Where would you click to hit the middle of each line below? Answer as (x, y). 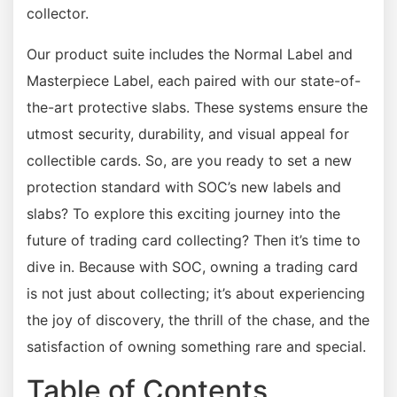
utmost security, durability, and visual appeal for (188, 133)
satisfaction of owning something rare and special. (196, 346)
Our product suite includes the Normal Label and (190, 54)
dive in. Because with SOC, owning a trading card (192, 266)
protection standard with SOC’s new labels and (184, 187)
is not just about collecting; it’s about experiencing (196, 293)
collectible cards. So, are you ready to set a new (189, 160)
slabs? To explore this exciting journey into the (183, 213)
